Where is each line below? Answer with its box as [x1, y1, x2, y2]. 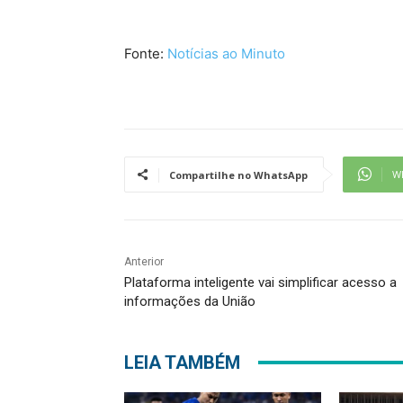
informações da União [124, 292, 255, 309]
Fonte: [124, 44, 164, 62]
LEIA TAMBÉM [124, 351, 240, 373]
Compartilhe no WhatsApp [169, 167, 308, 182]
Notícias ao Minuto [164, 44, 285, 62]
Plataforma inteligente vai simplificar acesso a [124, 273, 397, 291]
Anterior [124, 255, 164, 268]
